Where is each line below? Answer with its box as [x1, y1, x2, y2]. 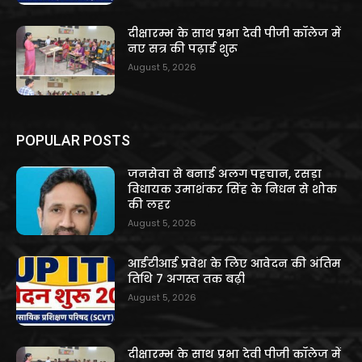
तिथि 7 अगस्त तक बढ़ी [128, 271, 246, 288]
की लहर [128, 196, 171, 213]
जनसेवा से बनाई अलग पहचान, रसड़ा [128, 165, 322, 182]
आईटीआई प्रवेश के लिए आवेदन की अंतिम [128, 255, 342, 272]
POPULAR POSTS [16, 131, 130, 149]
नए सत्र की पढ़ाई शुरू [128, 40, 238, 57]
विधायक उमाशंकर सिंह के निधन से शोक [128, 180, 338, 197]
